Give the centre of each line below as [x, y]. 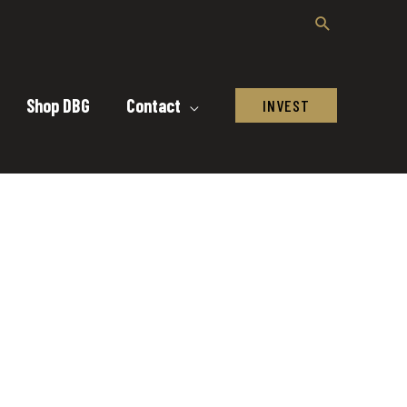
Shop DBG [58, 105]
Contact [154, 105]
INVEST [286, 105]
